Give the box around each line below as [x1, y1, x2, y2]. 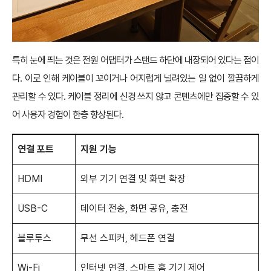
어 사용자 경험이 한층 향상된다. [12, 109, 123, 121]
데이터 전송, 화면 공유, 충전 [80, 203, 188, 215]
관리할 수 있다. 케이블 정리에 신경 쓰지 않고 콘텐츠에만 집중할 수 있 [12, 91, 259, 103]
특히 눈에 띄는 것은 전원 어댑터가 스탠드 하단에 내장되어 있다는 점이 [12, 54, 259, 67]
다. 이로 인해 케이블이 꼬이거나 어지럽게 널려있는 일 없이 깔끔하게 [12, 73, 259, 85]
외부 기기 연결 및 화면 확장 [80, 173, 186, 185]
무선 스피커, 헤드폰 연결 [80, 232, 175, 244]
